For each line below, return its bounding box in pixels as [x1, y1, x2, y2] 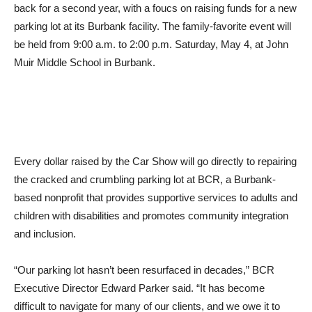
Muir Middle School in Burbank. [14, 43, 155, 56]
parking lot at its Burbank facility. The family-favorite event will [14, 7, 291, 19]
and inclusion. [14, 202, 76, 214]
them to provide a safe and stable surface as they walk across [14, 292, 295, 305]
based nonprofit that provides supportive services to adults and [14, 166, 297, 178]
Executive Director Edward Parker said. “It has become [14, 256, 265, 269]
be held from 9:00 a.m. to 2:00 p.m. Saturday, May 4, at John [14, 25, 288, 38]
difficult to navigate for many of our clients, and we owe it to [14, 274, 280, 287]
